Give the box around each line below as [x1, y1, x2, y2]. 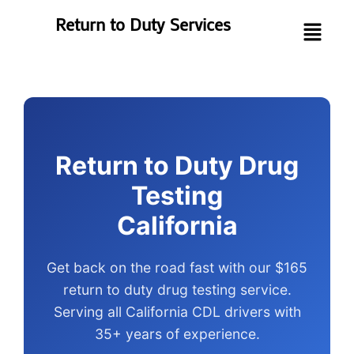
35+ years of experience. [94, 326, 260, 343]
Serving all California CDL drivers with [53, 303, 301, 321]
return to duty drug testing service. [62, 281, 292, 299]
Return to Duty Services [55, 13, 232, 36]
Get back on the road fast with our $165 [47, 259, 307, 277]
